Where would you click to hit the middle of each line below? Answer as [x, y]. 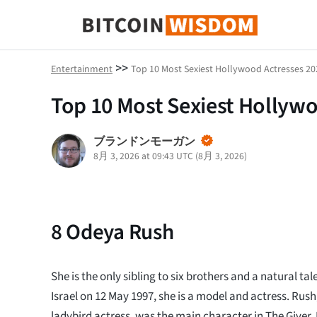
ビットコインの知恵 [138, 38]
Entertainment [82, 69]
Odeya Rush [118, 232]
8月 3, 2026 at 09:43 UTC [143, 156]
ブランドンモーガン [144, 142]
